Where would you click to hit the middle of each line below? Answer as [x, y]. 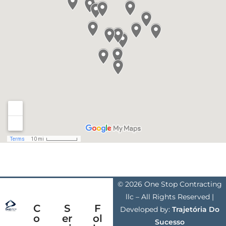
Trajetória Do [195, 210]
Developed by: [146, 210]
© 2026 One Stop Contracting [169, 184]
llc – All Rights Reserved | [169, 197]
